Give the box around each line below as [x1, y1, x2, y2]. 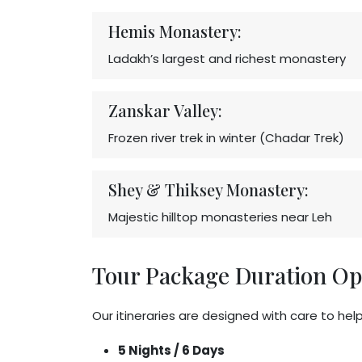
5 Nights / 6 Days [118, 342, 225, 359]
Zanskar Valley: [108, 99, 222, 121]
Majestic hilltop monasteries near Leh [108, 208, 332, 225]
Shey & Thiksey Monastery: [108, 179, 309, 200]
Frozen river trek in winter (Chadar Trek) [108, 129, 344, 146]
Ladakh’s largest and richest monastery [108, 50, 346, 67]
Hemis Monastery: [108, 20, 242, 42]
